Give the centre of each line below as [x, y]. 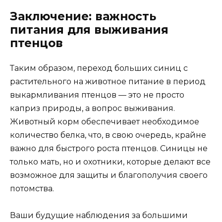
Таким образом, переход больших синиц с [99, 68]
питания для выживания [89, 30]
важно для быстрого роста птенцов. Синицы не [109, 149]
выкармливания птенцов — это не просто [97, 95]
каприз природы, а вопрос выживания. [92, 109]
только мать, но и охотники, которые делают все [110, 162]
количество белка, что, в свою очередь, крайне [108, 135]
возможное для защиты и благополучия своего [109, 175]
